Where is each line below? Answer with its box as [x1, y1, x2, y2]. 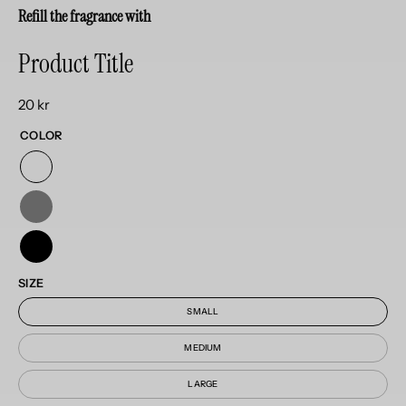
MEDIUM [184, 342, 222, 353]
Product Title [18, 45, 133, 81]
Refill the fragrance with [18, 5, 150, 27]
